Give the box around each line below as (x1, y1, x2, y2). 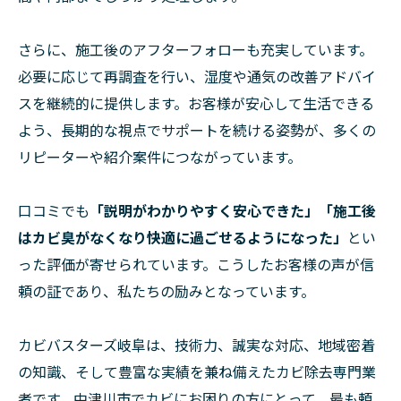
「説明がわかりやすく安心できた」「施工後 (90, 200, 376, 222)
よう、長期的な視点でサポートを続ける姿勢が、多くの (18, 119, 376, 141)
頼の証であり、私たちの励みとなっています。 (18, 280, 315, 303)
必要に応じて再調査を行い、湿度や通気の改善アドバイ (18, 65, 376, 88)
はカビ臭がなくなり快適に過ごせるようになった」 (18, 226, 347, 249)
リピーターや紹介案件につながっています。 (18, 146, 302, 168)
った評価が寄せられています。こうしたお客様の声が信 (18, 253, 374, 276)
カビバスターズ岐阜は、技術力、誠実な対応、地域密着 (18, 334, 375, 356)
